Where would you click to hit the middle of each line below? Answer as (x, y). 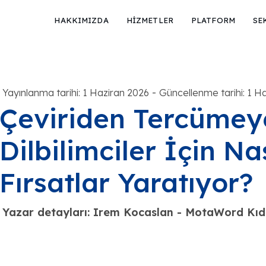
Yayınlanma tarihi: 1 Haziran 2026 (75, 93)
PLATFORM (213, 20)
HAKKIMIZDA (81, 20)
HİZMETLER (150, 20)
